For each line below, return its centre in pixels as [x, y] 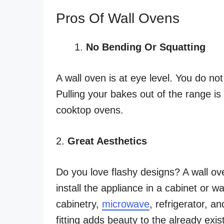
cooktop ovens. [90, 110]
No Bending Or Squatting [146, 47]
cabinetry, [79, 204]
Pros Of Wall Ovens [118, 18]
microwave [126, 204]
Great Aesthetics [107, 141]
